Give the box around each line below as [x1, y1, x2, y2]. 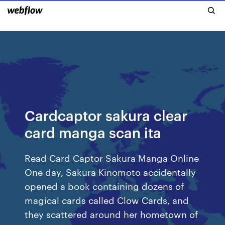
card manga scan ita [25, 123, 162, 141]
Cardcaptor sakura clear [25, 105, 188, 124]
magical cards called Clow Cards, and [25, 193, 189, 206]
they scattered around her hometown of [25, 207, 198, 220]
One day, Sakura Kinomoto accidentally [25, 165, 196, 178]
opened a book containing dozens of [25, 179, 184, 192]
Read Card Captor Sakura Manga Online [25, 151, 199, 164]
